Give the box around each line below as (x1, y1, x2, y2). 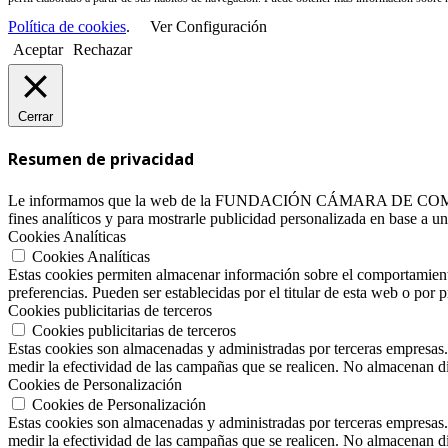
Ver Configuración (150, 17, 267, 35)
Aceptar (13, 40, 63, 58)
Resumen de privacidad (8, 148, 194, 171)
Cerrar (18, 108, 53, 124)
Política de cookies (8, 17, 126, 35)
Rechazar (73, 40, 132, 58)
